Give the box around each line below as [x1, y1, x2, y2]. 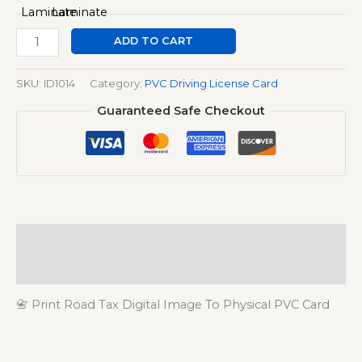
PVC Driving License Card [145, 77, 278, 90]
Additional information [16, 261, 159, 276]
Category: [90, 77, 145, 90]
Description [16, 230, 90, 246]
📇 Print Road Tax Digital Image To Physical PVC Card [16, 297, 330, 313]
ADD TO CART [113, 35, 193, 48]
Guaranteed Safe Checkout [97, 103, 265, 118]
